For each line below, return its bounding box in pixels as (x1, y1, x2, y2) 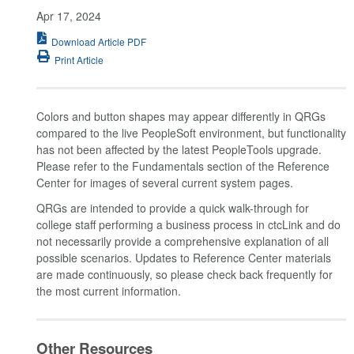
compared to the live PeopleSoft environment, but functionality (36, 125, 346, 141)
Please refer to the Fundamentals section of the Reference (36, 158, 330, 175)
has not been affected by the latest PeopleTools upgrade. (36, 141, 322, 158)
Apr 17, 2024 (36, 8, 101, 24)
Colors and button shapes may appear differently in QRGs (36, 108, 326, 125)
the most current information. (36, 282, 181, 299)
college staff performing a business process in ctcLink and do (36, 216, 341, 232)
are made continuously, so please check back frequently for (36, 265, 333, 282)
